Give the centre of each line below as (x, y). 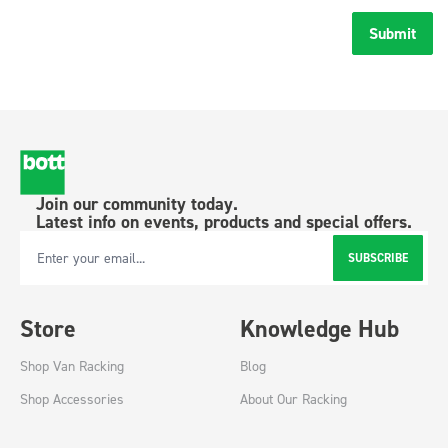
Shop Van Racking (72, 366)
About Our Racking (293, 399)
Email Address (55, 264)
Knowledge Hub (319, 329)
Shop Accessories (72, 399)
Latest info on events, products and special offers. (224, 222)
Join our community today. (137, 204)
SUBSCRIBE (378, 258)
